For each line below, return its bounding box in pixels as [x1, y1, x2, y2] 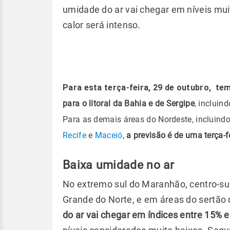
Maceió [94, 130, 123, 140]
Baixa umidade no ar [63, 158, 175, 171]
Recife [63, 130, 86, 140]
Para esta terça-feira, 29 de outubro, [63, 83, 214, 92]
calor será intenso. [63, 20, 141, 30]
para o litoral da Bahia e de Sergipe [63, 99, 195, 108]
